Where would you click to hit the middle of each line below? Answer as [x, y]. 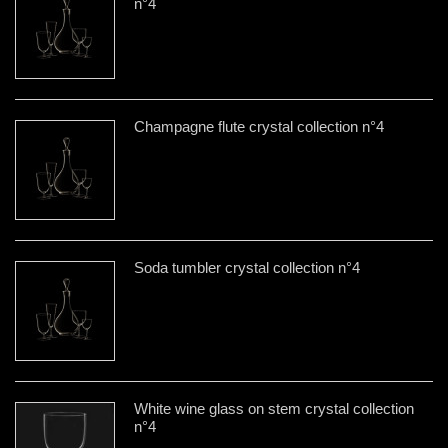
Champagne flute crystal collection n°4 [259, 126]
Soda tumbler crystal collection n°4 [247, 267]
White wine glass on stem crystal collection [274, 408]
